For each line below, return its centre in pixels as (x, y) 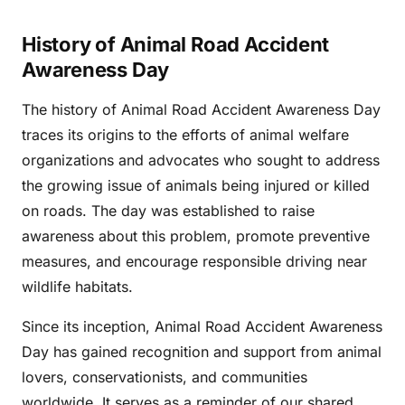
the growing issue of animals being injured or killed (196, 185)
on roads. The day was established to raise (168, 211)
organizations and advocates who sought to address (201, 160)
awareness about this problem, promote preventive (196, 236)
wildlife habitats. (77, 287)
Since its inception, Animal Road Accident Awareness (202, 326)
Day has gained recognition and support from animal (202, 352)
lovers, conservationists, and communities (165, 377)
